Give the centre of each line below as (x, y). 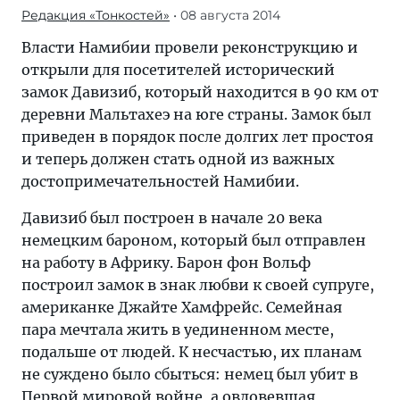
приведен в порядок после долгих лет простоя (197, 137)
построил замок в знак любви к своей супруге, (198, 285)
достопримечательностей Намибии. (160, 181)
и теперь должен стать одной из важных (178, 159)
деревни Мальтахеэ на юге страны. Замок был (196, 114)
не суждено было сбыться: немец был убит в (190, 374)
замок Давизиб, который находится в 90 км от (200, 92)
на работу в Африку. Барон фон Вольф (166, 262)
